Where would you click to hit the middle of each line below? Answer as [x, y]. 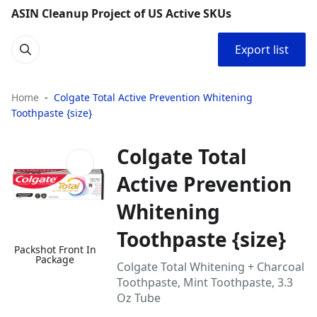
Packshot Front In [55, 250]
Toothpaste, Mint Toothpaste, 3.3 [205, 282]
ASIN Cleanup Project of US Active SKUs [121, 13]
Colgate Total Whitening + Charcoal [211, 267]
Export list [262, 50]
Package [55, 260]
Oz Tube [139, 298]
